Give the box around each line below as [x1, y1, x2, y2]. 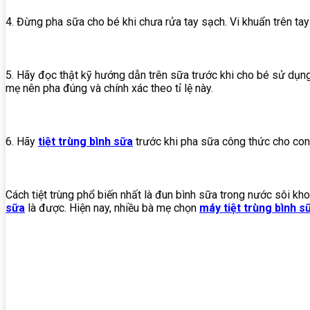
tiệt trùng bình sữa [38, 135, 133, 149]
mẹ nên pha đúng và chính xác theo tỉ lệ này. [6, 82, 213, 95]
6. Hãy [6, 135, 38, 149]
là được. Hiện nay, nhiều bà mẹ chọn [25, 201, 199, 215]
